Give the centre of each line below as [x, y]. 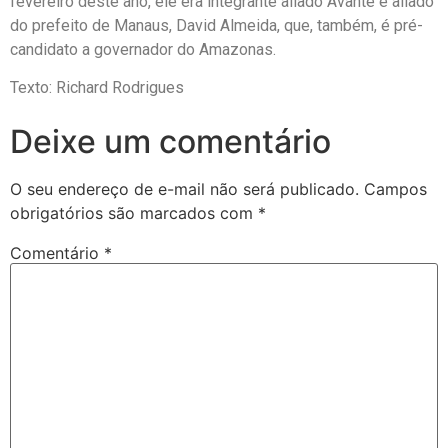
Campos [395, 188]
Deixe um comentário [170, 141]
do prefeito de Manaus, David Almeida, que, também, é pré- [216, 25]
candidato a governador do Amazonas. [143, 49]
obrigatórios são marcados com [134, 212]
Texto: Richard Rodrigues [97, 88]
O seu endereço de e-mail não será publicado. [184, 188]
